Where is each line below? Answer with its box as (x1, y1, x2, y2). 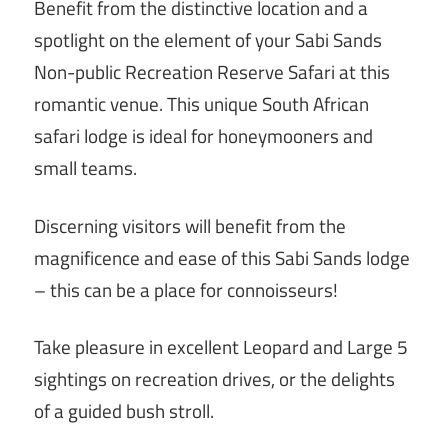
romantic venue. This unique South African (34, 90, 369, 119)
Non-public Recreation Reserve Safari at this (34, 58, 390, 87)
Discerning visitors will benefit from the (34, 211, 346, 240)
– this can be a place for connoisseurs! (34, 275, 338, 304)
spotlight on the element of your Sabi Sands (34, 26, 382, 55)
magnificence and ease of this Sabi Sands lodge (34, 243, 410, 272)
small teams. (34, 154, 137, 183)
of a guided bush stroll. (34, 397, 214, 426)
